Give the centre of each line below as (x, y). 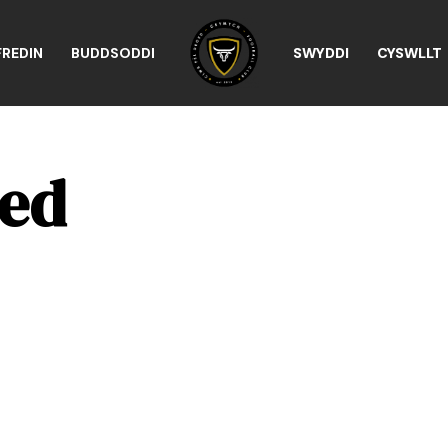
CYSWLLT (409, 53)
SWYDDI (321, 53)
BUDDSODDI (113, 53)
